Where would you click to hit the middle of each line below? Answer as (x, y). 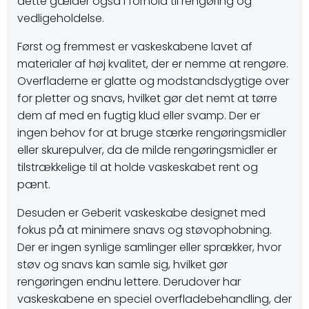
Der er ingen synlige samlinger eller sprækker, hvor (149, 247)
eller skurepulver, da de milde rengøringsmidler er (147, 150)
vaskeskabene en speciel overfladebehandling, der (154, 299)
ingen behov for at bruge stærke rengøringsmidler (152, 133)
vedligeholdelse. (61, 18)
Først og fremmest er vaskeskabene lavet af (135, 47)
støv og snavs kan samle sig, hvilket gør (122, 265)
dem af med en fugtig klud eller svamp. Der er (139, 116)
